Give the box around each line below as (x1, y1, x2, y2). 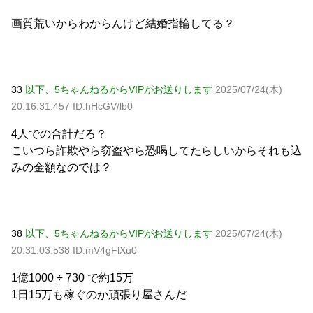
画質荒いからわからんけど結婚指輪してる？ (11, 17, 235, 29)
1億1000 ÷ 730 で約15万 (11, 271, 133, 284)
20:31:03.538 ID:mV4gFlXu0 (11, 244, 137, 256)
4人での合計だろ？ (11, 127, 107, 140)
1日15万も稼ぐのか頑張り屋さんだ (11, 288, 187, 300)
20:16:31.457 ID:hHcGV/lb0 (11, 100, 133, 112)
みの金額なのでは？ (11, 161, 112, 173)
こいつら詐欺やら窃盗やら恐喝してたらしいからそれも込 (11, 144, 302, 156)
